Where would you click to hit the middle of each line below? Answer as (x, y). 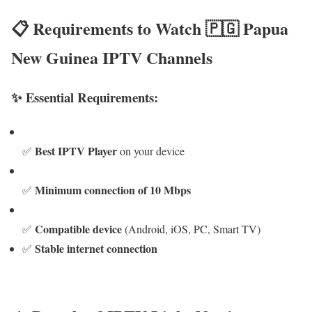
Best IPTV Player (76, 150)
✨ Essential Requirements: (85, 97)
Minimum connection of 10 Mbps (113, 189)
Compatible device (78, 228)
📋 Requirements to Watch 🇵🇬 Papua (150, 29)
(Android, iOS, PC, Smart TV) (191, 228)
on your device (151, 150)
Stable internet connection (96, 248)
